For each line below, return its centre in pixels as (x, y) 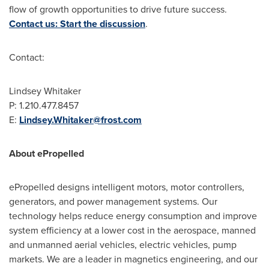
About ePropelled (47, 153)
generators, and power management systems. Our (113, 201)
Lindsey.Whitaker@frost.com (80, 120)
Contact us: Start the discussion (77, 24)
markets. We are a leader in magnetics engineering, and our (133, 259)
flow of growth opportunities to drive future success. (118, 9)
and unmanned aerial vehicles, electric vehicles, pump (123, 245)
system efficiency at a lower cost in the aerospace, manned (132, 230)
